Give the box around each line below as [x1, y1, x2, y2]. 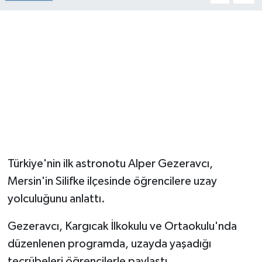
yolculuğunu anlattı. [7, 193, 105, 205]
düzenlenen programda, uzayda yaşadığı [7, 238, 211, 250]
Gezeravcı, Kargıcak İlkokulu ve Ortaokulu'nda [7, 220, 237, 233]
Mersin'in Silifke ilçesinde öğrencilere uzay [7, 175, 217, 188]
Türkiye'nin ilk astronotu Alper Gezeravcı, [7, 158, 213, 170]
